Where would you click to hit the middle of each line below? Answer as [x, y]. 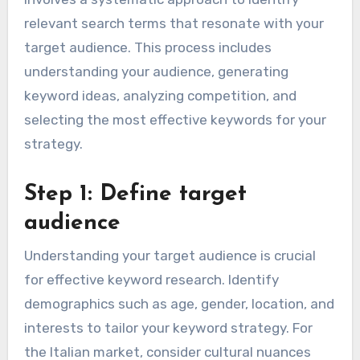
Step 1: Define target [135, 195]
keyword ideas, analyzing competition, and [160, 96]
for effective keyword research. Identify [151, 279]
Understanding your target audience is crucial [170, 255]
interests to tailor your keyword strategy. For [168, 327]
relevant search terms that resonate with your [174, 24]
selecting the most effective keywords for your [175, 120]
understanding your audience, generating [156, 72]
